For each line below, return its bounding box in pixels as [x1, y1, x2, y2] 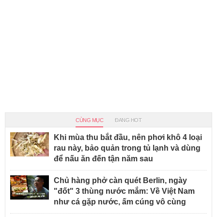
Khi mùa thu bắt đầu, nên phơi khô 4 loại [54, 133, 202, 142]
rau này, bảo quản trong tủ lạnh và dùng [54, 144, 201, 153]
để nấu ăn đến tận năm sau [54, 155, 153, 163]
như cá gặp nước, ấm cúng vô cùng [54, 198, 186, 206]
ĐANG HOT [115, 117, 141, 124]
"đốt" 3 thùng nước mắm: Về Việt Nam [54, 187, 195, 196]
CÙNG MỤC [76, 117, 103, 124]
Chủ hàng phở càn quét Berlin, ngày [54, 176, 187, 185]
